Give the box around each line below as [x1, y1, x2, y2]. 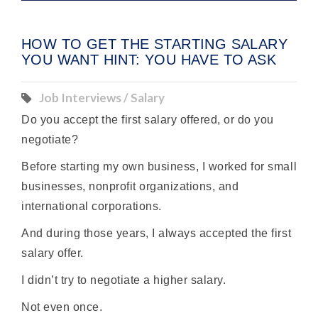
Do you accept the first [21, 114, 145, 126]
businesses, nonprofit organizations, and [21, 180, 239, 193]
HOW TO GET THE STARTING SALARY [21, 36, 287, 53]
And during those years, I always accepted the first [21, 227, 292, 240]
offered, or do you [177, 114, 275, 126]
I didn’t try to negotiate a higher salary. [21, 274, 226, 287]
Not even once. [21, 301, 103, 314]
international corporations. [21, 200, 162, 213]
